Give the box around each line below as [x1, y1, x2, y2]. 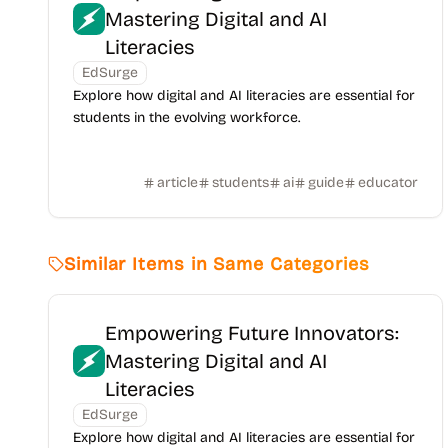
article [156, 174, 198, 191]
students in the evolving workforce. [73, 109, 300, 126]
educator [357, 174, 418, 191]
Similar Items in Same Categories [64, 253, 370, 275]
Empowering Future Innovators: [105, 321, 399, 345]
